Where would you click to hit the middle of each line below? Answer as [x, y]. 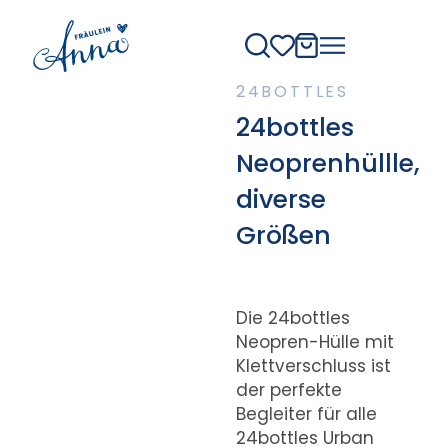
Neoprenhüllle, [327, 163]
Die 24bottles [292, 317]
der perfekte [288, 389]
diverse [280, 199]
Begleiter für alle [306, 413]
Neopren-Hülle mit [314, 341]
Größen [283, 235]
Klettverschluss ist [313, 365]
